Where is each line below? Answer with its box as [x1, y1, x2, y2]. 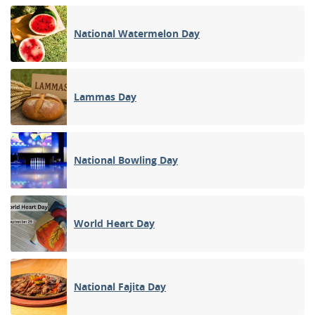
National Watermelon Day [74, 27, 200, 41]
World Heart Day [74, 217, 155, 231]
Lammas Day [74, 90, 136, 104]
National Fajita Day [74, 280, 166, 294]
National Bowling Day [74, 153, 178, 167]
